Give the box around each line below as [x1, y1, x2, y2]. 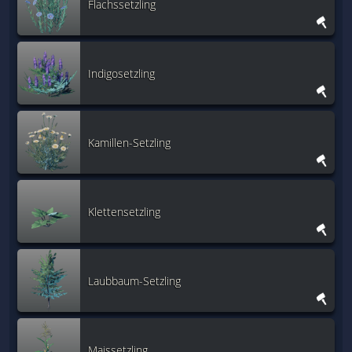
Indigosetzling [88, 65, 155, 81]
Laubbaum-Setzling [88, 273, 181, 288]
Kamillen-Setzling [88, 134, 170, 150]
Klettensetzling [88, 203, 160, 219]
